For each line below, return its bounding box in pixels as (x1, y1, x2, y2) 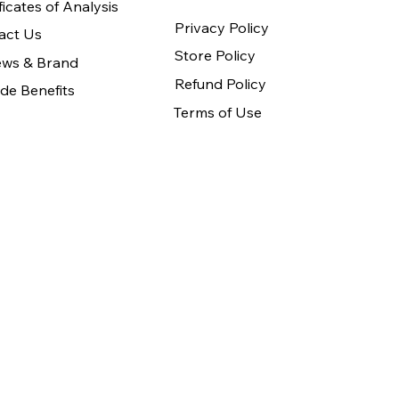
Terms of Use (174, 103, 263, 122)
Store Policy (174, 46, 256, 65)
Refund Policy (174, 75, 266, 94)
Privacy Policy (174, 18, 269, 37)
